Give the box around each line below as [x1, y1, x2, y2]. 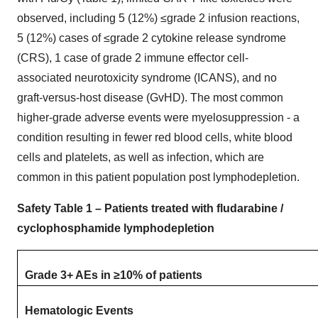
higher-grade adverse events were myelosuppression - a [17, 111, 300, 124]
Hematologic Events [25, 305, 133, 317]
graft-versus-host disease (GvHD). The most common [17, 92, 283, 104]
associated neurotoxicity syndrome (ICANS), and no [17, 72, 277, 84]
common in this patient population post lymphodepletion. [17, 171, 300, 183]
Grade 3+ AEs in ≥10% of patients [25, 269, 202, 281]
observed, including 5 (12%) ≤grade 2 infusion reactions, [17, 12, 300, 24]
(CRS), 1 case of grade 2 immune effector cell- [17, 52, 248, 64]
